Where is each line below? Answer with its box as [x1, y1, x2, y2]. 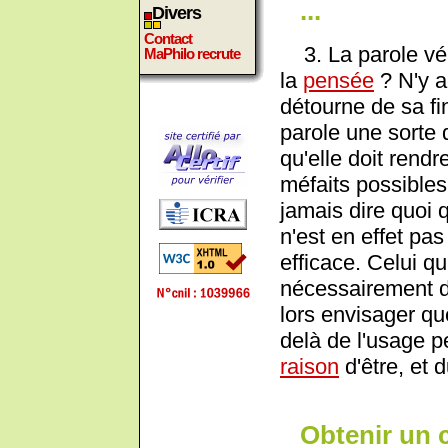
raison [280, 353, 339, 379]
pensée [303, 67, 374, 93]
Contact [144, 30, 192, 47]
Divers [152, 3, 201, 23]
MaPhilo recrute [144, 45, 240, 62]
